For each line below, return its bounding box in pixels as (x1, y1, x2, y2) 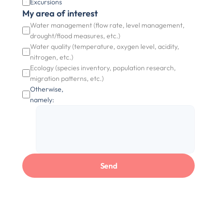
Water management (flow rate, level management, (30, 21, 185, 30)
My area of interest (22, 8, 98, 19)
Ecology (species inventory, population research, (30, 63, 176, 72)
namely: (30, 95, 55, 104)
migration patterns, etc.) (30, 74, 104, 83)
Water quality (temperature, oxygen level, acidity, (30, 42, 180, 51)
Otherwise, (30, 85, 64, 93)
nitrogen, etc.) (30, 53, 74, 62)
